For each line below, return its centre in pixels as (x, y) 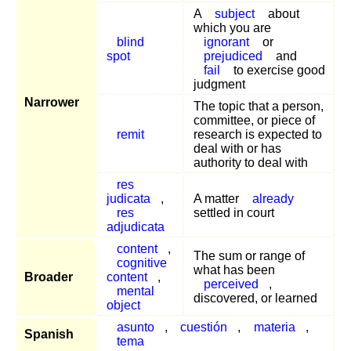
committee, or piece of (254, 120)
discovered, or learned (255, 298)
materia (274, 327)
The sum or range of (249, 255)
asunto (135, 327)
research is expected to (258, 134)
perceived (231, 284)
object (123, 305)
